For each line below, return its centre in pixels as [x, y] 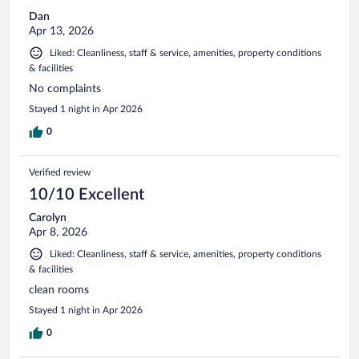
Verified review [60, 172]
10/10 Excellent [87, 194]
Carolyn [48, 218]
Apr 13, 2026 [61, 31]
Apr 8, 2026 [58, 232]
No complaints [65, 89]
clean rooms [59, 290]
